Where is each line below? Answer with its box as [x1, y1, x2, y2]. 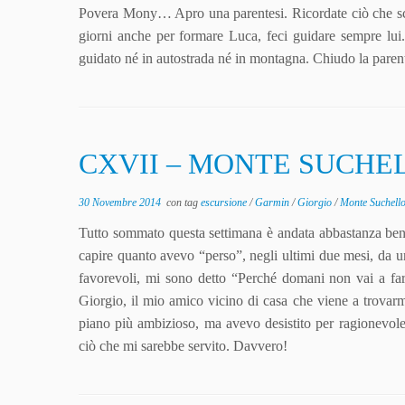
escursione [201, 196, 250, 209]
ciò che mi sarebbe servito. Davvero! [79, 338, 287, 353]
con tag [161, 196, 201, 209]
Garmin [255, 196, 292, 209]
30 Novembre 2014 [79, 196, 161, 209]
